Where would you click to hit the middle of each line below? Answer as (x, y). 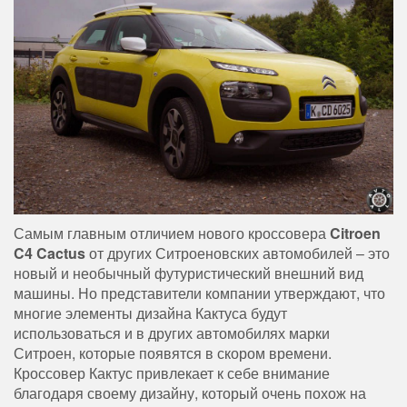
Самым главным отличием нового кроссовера (172, 233)
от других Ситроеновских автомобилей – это (238, 253)
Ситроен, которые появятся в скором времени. (173, 352)
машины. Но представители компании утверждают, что (199, 293)
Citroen (355, 233)
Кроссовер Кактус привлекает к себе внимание (172, 372)
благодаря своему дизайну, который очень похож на (190, 392)
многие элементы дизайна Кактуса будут (150, 313)
